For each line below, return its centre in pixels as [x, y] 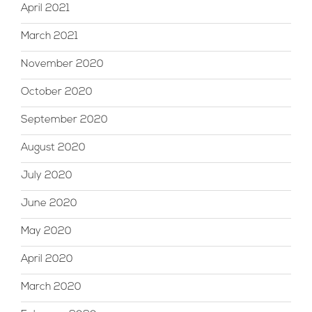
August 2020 [53, 148]
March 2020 [51, 288]
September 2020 [64, 120]
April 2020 [47, 260]
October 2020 [57, 93]
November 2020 [62, 65]
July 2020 [47, 176]
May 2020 [46, 232]
